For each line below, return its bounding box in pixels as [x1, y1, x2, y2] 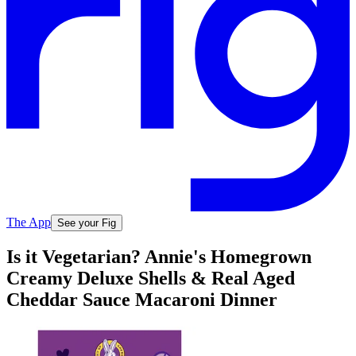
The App [6, 215, 51, 229]
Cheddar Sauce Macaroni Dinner [6, 289, 277, 311]
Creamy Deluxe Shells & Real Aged [6, 268, 295, 289]
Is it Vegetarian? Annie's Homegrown [6, 246, 311, 268]
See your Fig [57, 216, 116, 229]
